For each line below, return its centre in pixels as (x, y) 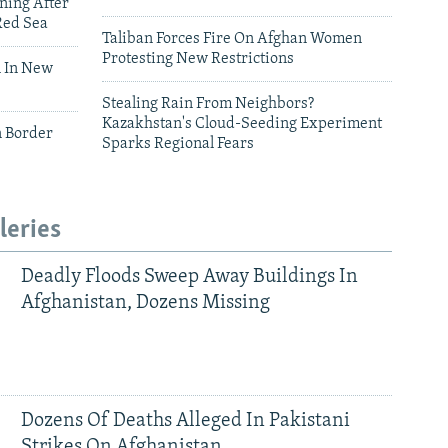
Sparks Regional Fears (178, 144)
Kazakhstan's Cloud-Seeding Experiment (242, 124)
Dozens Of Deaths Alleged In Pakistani (185, 421)
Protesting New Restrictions (198, 59)
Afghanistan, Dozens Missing (145, 303)
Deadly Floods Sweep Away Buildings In (189, 277)
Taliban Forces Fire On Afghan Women (232, 39)
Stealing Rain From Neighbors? (208, 104)
